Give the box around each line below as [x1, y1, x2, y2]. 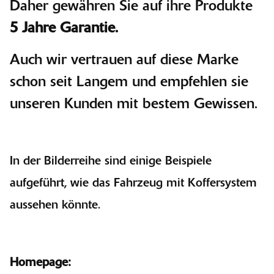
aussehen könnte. [10, 199, 100, 212]
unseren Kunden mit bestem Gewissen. [10, 97, 257, 112]
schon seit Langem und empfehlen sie [10, 75, 248, 90]
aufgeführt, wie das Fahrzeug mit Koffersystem [10, 177, 257, 190]
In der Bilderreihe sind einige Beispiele [10, 155, 212, 168]
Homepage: [10, 256, 71, 269]
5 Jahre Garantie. [10, 21, 118, 36]
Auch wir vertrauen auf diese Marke [10, 53, 239, 68]
